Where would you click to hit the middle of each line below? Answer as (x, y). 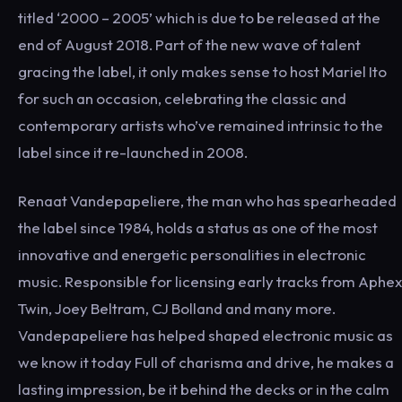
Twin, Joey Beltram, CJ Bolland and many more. (177, 308)
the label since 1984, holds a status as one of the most (198, 227)
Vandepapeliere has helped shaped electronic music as (205, 335)
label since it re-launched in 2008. (133, 152)
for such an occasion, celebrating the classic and (182, 98)
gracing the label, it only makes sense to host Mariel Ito (202, 71)
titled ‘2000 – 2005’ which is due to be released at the (199, 17)
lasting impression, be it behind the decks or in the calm (204, 389)
